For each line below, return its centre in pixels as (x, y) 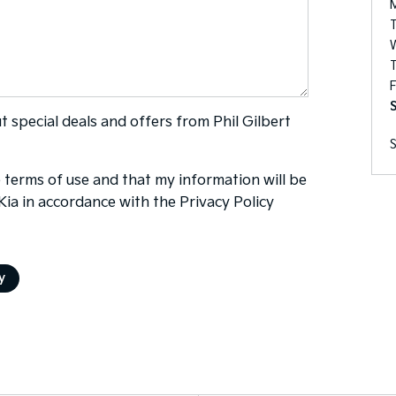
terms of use (47, 181)
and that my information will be (198, 181)
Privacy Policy (227, 203)
